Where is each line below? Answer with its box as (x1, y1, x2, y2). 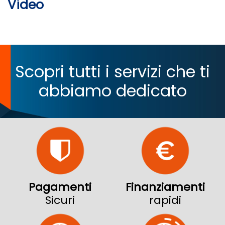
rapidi (149, 192, 181, 208)
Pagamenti (29, 179, 91, 195)
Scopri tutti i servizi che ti (15, 60, 210, 83)
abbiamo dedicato (38, 79, 187, 102)
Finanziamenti (125, 179, 205, 195)
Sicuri (45, 192, 75, 208)
